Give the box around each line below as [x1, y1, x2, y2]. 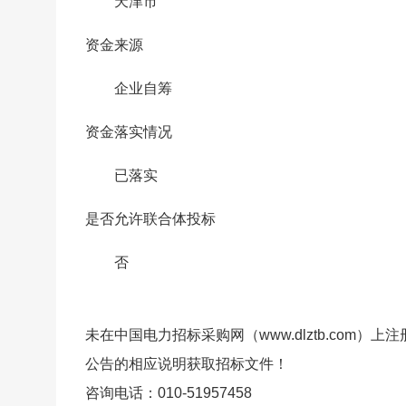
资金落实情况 [85, 123, 172, 140]
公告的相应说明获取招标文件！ [85, 355, 288, 372]
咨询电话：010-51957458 [85, 384, 252, 401]
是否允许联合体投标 [85, 210, 216, 227]
